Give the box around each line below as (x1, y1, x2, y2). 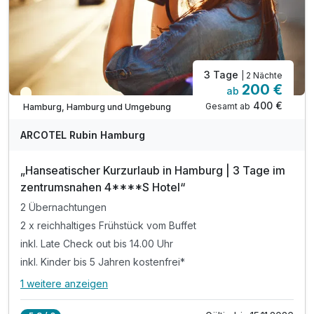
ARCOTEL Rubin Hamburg (20, 129, 145, 141)
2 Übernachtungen (20, 201, 107, 214)
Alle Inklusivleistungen (20, 283, 144, 298)
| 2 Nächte (241, 70, 282, 81)
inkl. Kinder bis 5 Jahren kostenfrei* (20, 255, 185, 268)
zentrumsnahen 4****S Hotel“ (20, 180, 185, 194)
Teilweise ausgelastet (29, 90, 121, 102)
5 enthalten (149, 285, 196, 296)
